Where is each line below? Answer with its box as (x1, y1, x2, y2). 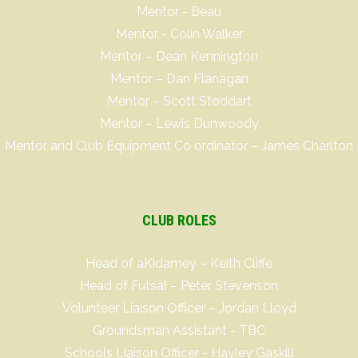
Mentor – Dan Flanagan (109, 71, 249, 86)
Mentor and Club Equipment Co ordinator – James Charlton (5, 138, 353, 153)
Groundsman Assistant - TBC (93, 323, 265, 338)
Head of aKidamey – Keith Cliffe (86, 256, 272, 271)
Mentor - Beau (137, 4, 221, 19)
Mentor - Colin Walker (115, 26, 243, 42)
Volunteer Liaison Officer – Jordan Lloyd (62, 300, 296, 316)
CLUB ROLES (141, 212, 217, 229)
